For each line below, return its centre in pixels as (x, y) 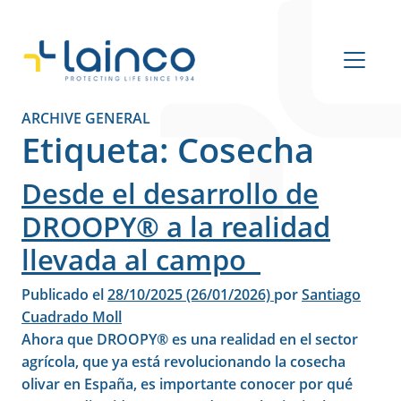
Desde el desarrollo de (170, 193)
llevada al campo (141, 260)
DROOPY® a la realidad (176, 226)
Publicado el (64, 294)
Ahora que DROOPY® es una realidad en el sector (190, 339)
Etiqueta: (99, 149)
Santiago (331, 294)
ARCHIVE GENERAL (86, 118)
